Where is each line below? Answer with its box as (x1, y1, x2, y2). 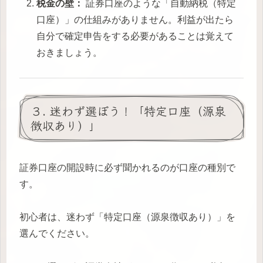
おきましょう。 (36, 47, 103, 58)
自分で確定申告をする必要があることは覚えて (36, 31, 234, 41)
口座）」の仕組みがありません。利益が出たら (36, 14, 234, 25)
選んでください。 (19, 228, 95, 239)
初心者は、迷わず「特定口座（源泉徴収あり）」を (19, 212, 235, 222)
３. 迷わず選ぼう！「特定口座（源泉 (31, 102, 226, 120)
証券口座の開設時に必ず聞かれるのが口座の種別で (19, 162, 235, 173)
